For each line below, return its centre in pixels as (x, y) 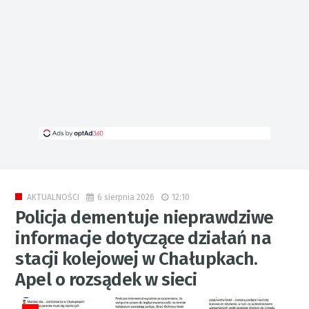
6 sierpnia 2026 (126, 197)
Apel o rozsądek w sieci (106, 280)
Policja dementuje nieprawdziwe (144, 218)
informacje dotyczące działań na (143, 239)
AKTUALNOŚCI (53, 198)
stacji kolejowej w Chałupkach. (137, 259)
